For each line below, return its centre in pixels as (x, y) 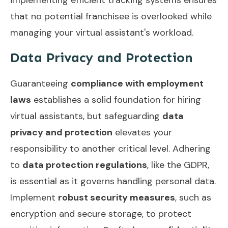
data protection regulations (85, 165)
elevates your (142, 132)
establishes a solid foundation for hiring (116, 99)
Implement (34, 197)
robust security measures (117, 197)
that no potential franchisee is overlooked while (111, 16)
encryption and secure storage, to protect (101, 213)
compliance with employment (137, 83)
